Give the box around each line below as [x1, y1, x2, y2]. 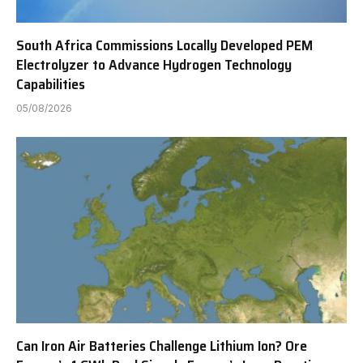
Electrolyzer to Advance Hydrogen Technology [16, 53, 292, 77]
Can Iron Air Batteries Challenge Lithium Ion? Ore [16, 334, 307, 357]
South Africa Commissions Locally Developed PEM [16, 34, 313, 58]
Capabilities [16, 73, 85, 96]
